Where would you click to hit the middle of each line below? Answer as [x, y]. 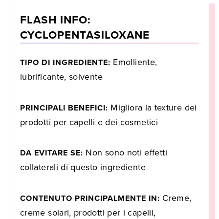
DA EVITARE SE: [52, 153]
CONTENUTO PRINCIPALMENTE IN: [90, 198]
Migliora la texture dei [153, 107]
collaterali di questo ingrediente [83, 167]
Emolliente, [134, 62]
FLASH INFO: [55, 19]
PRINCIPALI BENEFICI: [64, 108]
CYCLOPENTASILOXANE [85, 34]
